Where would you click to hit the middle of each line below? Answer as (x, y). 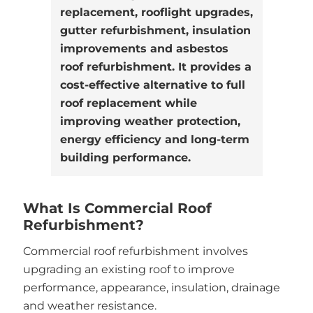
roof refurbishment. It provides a (155, 67)
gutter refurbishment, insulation (155, 31)
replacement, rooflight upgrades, (156, 13)
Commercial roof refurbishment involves (135, 252)
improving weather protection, (150, 122)
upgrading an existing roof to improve (129, 270)
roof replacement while (128, 103)
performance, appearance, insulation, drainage (151, 288)
